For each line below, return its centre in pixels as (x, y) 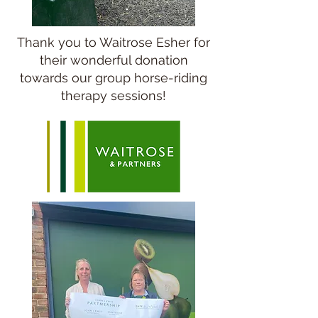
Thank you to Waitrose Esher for (114, 42)
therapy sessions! (114, 95)
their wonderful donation (114, 60)
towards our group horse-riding (114, 78)
